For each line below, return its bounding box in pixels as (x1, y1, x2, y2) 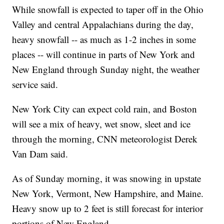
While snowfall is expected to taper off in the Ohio (12, 3, 204, 16)
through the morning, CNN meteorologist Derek (12, 132, 198, 145)
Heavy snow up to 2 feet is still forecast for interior (12, 202, 203, 215)
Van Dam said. (12, 147, 68, 160)
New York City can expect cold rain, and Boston (12, 102, 197, 115)
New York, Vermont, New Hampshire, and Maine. (12, 187, 204, 200)
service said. (12, 78, 58, 91)
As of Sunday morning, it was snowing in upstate (12, 172, 201, 185)
